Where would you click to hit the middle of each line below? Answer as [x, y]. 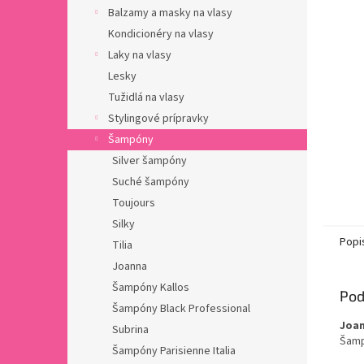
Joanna [130, 266]
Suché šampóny [151, 182]
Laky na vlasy [140, 55]
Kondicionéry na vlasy [161, 34]
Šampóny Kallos [151, 288]
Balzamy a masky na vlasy [170, 13]
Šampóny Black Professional [181, 309]
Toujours [134, 203]
